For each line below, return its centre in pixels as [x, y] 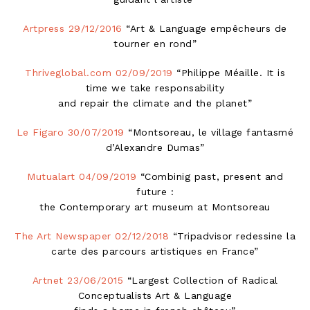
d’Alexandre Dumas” [155, 147]
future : [155, 191]
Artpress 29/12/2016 [73, 28]
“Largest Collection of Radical [201, 280]
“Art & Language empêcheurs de [204, 28]
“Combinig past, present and [210, 176]
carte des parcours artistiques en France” [155, 251]
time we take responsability [155, 88]
